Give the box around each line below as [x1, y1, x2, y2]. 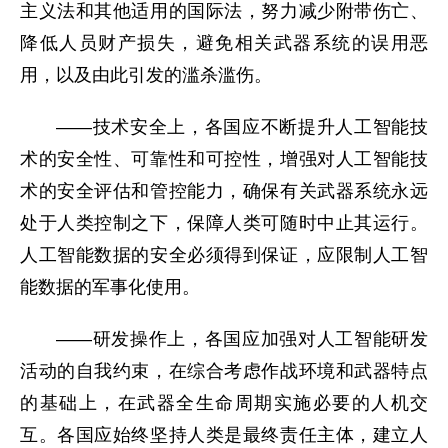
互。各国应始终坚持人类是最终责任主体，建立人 [20, 425, 428, 445]
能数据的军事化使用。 [20, 277, 200, 297]
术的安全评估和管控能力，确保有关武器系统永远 [20, 181, 428, 201]
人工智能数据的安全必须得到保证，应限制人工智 [20, 245, 428, 265]
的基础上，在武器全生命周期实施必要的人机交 [20, 393, 428, 413]
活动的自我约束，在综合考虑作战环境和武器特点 [20, 361, 428, 381]
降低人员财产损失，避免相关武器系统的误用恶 [20, 33, 428, 53]
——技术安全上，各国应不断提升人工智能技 [56, 117, 428, 137]
